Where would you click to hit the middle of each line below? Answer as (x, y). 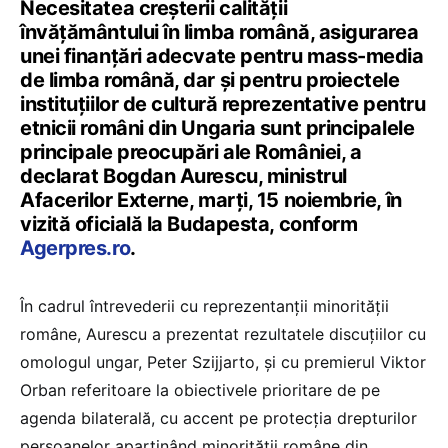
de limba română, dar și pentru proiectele (210, 79)
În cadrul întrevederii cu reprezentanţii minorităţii (204, 305)
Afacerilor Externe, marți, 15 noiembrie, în (211, 199)
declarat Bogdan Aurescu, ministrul (183, 175)
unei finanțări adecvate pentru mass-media (222, 55)
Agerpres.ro (75, 247)
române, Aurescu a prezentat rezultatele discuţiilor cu (223, 333)
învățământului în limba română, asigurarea (219, 31)
